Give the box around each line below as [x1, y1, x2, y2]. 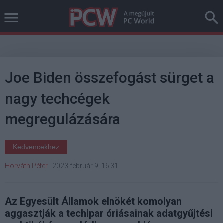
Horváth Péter [5, 162, 48, 170]
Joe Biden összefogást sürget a [5, 69, 214, 86]
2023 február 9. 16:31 [52, 162, 118, 170]
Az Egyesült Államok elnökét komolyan [5, 195, 182, 207]
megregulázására [5, 111, 120, 128]
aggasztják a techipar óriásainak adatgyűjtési [5, 207, 213, 219]
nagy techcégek [5, 90, 110, 107]
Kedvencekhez [13, 143, 59, 151]
